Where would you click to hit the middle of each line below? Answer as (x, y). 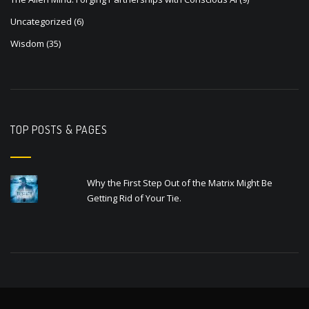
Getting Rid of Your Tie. (134, 198)
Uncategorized (41, 22)
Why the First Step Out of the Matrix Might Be (180, 183)
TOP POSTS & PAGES (59, 130)
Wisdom (27, 44)
